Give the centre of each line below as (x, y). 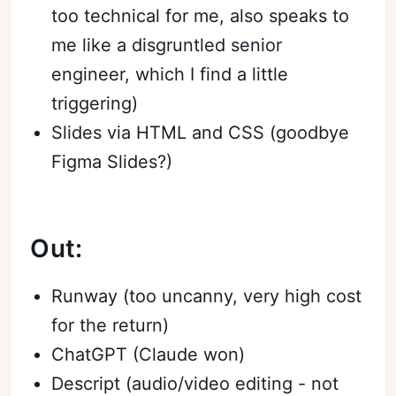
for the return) (110, 325)
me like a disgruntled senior (167, 45)
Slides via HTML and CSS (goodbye (201, 133)
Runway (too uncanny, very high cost (207, 296)
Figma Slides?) (112, 162)
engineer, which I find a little (170, 74)
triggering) (95, 103)
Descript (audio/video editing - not (195, 384)
